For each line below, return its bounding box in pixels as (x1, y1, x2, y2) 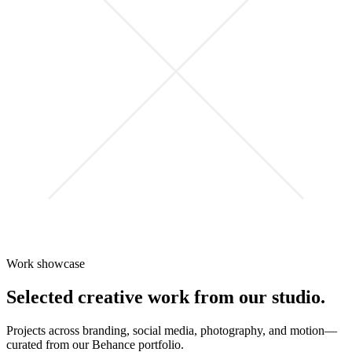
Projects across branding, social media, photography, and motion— (6, 323, 337, 337)
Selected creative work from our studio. (6, 286, 325, 307)
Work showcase (6, 256, 85, 270)
